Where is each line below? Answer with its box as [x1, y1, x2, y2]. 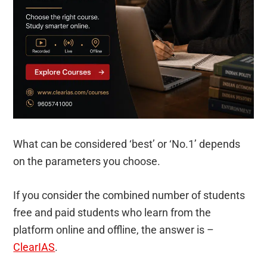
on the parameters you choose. [13, 154, 161, 167]
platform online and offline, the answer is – [13, 223, 215, 236]
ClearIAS [13, 240, 55, 253]
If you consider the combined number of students [13, 188, 246, 201]
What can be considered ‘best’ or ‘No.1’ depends [13, 137, 241, 150]
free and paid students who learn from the [13, 206, 212, 219]
